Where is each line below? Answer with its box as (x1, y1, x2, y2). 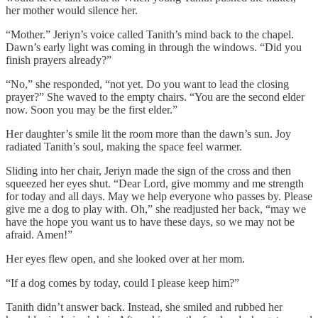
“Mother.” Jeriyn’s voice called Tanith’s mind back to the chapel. (6, 28, 294, 41)
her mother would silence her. (6, 4, 138, 17)
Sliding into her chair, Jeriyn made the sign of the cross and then (6, 165, 291, 177)
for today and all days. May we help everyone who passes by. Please (6, 190, 312, 203)
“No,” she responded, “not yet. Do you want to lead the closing (6, 78, 289, 91)
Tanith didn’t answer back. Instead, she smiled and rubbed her (6, 301, 283, 314)
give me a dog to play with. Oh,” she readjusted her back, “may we (6, 203, 306, 216)
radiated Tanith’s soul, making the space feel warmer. (6, 141, 242, 153)
